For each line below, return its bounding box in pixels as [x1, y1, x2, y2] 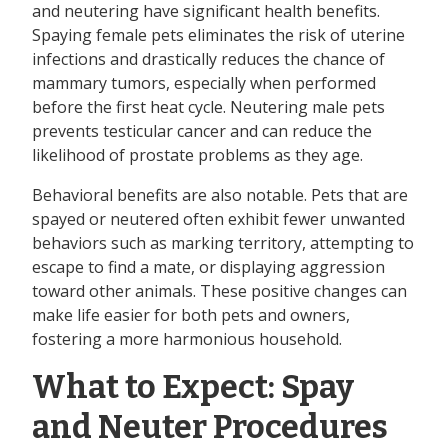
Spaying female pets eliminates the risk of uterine [32, 24, 405, 47]
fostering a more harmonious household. [32, 328, 342, 351]
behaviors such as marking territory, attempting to [32, 232, 414, 255]
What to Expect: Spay [32, 368, 354, 407]
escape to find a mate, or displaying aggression [32, 256, 385, 279]
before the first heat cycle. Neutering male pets [32, 96, 385, 119]
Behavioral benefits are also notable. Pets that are [32, 184, 408, 207]
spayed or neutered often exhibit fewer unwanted [32, 208, 405, 231]
